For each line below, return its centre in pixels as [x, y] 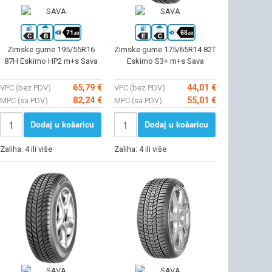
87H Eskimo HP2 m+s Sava [51, 61]
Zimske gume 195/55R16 [51, 50]
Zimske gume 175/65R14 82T [165, 50]
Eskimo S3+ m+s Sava [165, 61]
